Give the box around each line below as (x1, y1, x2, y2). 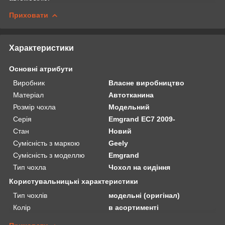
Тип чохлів (13, 191, 47, 199)
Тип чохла (13, 163, 46, 171)
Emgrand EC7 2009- (108, 115, 176, 123)
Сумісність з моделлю (13, 151, 85, 159)
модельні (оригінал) (108, 191, 180, 199)
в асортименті (108, 203, 159, 211)
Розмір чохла (13, 102, 56, 111)
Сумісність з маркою (13, 139, 80, 147)
